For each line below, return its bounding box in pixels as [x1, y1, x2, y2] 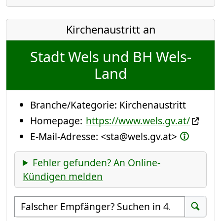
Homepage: [30, 113, 85, 127]
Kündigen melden [23, 169, 103, 183]
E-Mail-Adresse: [30, 129, 101, 143]
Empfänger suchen [14, 195, 99, 209]
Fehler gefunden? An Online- [33, 155, 161, 169]
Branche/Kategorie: [30, 98, 119, 111]
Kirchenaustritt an [66, 22, 155, 37]
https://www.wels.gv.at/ [86, 113, 190, 127]
